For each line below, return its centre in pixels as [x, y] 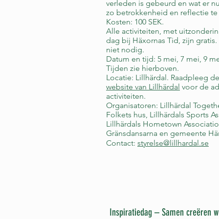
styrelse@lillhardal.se [173, 143]
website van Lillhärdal [143, 87]
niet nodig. [125, 50]
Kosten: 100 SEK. [135, 22]
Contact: [122, 143]
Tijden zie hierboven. [142, 68]
